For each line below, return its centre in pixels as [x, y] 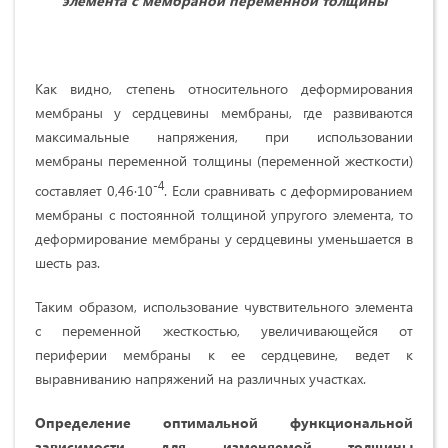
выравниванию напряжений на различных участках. [200, 378]
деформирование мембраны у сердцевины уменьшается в [224, 238]
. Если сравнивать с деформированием [288, 190]
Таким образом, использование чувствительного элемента [224, 306]
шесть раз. [67, 262]
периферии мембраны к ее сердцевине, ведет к [224, 354]
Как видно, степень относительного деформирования [224, 89]
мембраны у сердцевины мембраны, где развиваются [224, 113]
